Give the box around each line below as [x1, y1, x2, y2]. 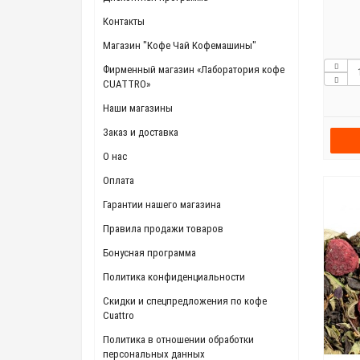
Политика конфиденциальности [103, 271, 245, 284]
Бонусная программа [103, 247, 196, 260]
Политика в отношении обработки [103, 333, 254, 346]
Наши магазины [103, 102, 173, 115]
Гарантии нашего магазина [103, 198, 221, 211]
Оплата [103, 174, 134, 187]
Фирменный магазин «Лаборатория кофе [103, 63, 284, 76]
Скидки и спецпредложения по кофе [103, 295, 267, 308]
